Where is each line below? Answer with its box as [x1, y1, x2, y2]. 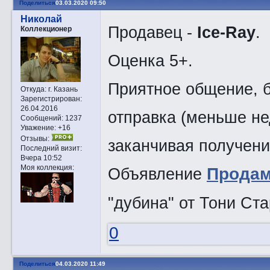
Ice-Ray [196, 22, 256, 42]
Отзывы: [20, 134, 49, 142]
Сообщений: [20, 113, 63, 122]
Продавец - [107, 22, 197, 42]
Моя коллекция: [20, 163, 74, 171]
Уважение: [20, 123, 56, 131]
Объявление [107, 164, 207, 183]
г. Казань [46, 84, 78, 93]
